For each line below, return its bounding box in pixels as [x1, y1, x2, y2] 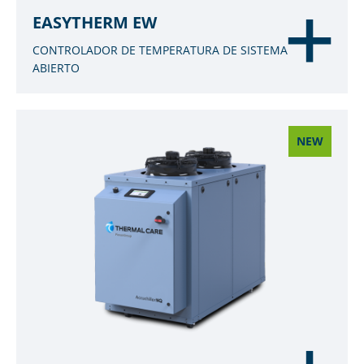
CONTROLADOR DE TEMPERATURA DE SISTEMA [32, 42, 288, 58]
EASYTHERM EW [32, 11, 157, 33]
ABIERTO [32, 60, 80, 76]
